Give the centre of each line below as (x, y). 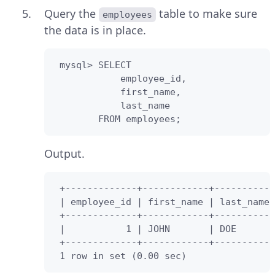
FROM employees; (118, 119)
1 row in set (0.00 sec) (120, 256)
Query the (72, 14)
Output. (64, 154)
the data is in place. (95, 30)
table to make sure (208, 14)
